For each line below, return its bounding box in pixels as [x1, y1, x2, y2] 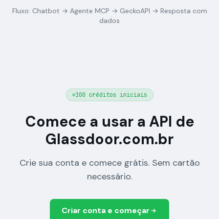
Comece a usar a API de [25, 112, 194, 131]
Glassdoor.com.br [45, 130, 174, 149]
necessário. [87, 171, 132, 182]
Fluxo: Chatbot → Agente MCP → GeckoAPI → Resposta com [12, 6, 207, 15]
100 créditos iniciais [75, 91, 147, 99]
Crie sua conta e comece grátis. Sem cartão [19, 157, 200, 169]
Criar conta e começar [62, 205, 150, 216]
